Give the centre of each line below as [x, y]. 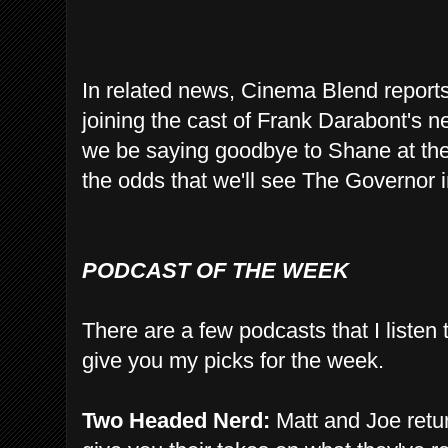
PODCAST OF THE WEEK [215, 270]
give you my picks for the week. [233, 360]
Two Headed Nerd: [176, 420]
